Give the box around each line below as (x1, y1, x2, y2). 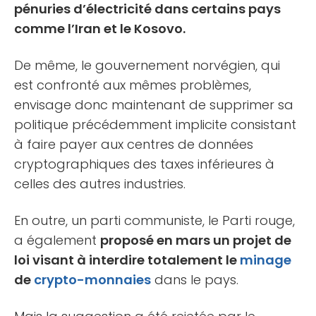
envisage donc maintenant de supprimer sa (14, 95, 293, 114)
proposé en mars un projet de (100, 231, 291, 249)
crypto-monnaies (34, 270, 151, 288)
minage (240, 250, 291, 269)
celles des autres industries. (14, 174, 186, 193)
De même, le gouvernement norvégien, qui (14, 56, 280, 74)
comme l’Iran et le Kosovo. (14, 19, 186, 37)
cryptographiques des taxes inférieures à (14, 154, 274, 173)
